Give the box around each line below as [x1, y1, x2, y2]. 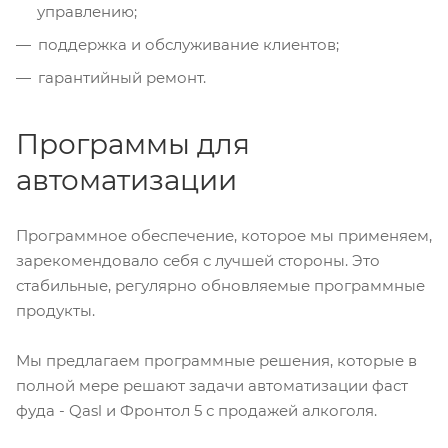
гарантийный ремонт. [38, 68, 206, 88]
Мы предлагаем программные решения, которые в [16, 351, 417, 371]
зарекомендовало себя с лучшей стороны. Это [16, 251, 380, 271]
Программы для [16, 127, 250, 162]
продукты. [16, 301, 95, 321]
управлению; [37, 2, 137, 22]
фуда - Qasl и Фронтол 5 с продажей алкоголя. [16, 401, 377, 421]
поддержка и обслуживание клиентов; [38, 35, 339, 55]
